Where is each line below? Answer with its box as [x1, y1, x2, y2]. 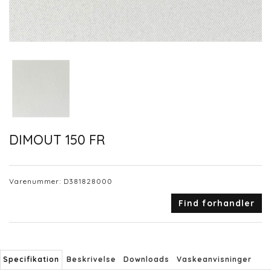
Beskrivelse [67, 255, 116, 264]
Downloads [123, 255, 169, 264]
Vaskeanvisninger [177, 255, 252, 264]
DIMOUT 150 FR [9, 131, 105, 148]
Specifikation [3, 255, 59, 264]
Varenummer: [9, 177, 64, 186]
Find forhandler [178, 198, 255, 209]
